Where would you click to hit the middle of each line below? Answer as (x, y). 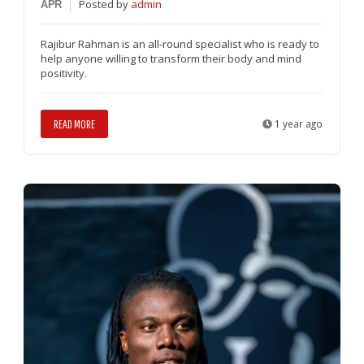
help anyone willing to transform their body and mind (171, 58)
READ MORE (75, 123)
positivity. (64, 73)
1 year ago (298, 123)
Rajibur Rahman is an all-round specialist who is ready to (180, 43)
